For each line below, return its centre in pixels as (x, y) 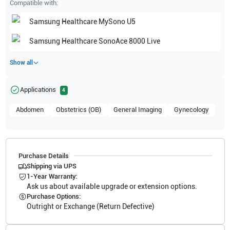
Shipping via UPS (51, 166)
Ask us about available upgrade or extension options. (112, 186)
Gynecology (191, 109)
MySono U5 (117, 22)
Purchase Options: (53, 196)
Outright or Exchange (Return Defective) (90, 206)
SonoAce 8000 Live (129, 41)
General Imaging (137, 109)
